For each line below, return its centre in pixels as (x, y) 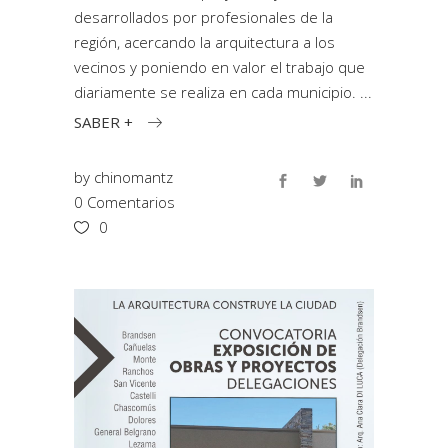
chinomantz (133, 176)
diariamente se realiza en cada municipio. (217, 92)
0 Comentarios (124, 201)
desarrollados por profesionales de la (203, 17)
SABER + (103, 121)
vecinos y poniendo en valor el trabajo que (219, 67)
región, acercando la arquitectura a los (204, 42)
